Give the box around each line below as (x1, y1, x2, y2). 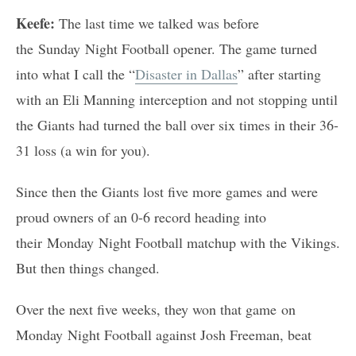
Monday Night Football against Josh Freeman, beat (16, 324, 311, 344)
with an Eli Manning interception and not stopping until (16, 89, 338, 109)
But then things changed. (16, 257, 160, 277)
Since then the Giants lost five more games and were (16, 181, 318, 201)
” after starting (238, 64, 321, 83)
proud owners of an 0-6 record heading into (16, 207, 266, 226)
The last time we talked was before (59, 13, 259, 33)
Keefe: (16, 12, 59, 33)
